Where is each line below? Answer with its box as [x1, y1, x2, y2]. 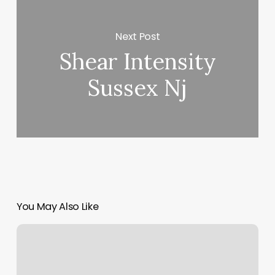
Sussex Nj [88, 74, 188, 103]
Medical [15, 225, 51, 238]
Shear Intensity [59, 47, 216, 76]
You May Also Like [16, 199, 99, 214]
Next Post [115, 29, 160, 44]
